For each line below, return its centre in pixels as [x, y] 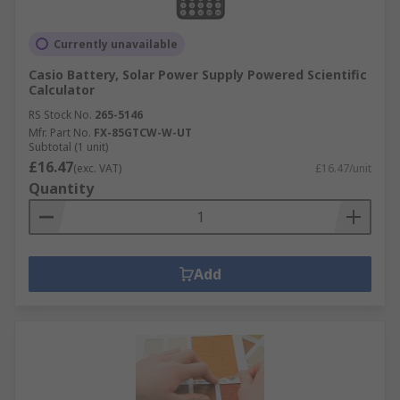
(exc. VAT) [97, 168]
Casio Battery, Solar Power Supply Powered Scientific [198, 74]
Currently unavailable [116, 44]
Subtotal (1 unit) [68, 146]
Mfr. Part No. [60, 132]
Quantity [61, 188]
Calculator [62, 89]
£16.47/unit [343, 168]
